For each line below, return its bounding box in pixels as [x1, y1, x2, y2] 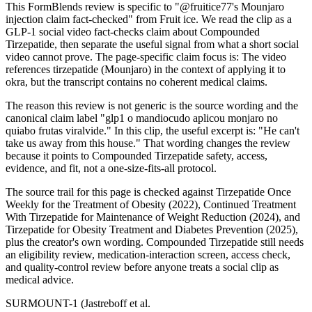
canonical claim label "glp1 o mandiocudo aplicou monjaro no [6, 111, 278, 124]
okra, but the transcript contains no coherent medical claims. [6, 75, 267, 88]
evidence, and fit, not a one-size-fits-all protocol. [6, 162, 217, 174]
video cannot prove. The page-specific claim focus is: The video [6, 50, 286, 63]
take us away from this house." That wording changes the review [6, 136, 290, 149]
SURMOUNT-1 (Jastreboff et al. [6, 297, 150, 309]
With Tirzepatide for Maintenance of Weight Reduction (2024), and [6, 210, 300, 223]
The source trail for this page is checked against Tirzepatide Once [6, 185, 291, 198]
